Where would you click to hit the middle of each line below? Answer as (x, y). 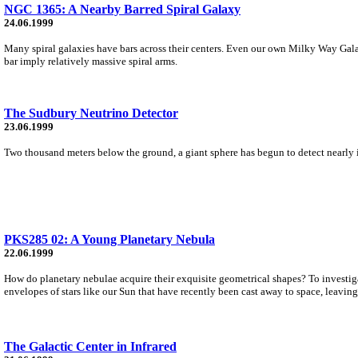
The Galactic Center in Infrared (90, 346)
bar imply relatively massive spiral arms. (91, 61)
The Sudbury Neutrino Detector (91, 113)
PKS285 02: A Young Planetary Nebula (109, 239)
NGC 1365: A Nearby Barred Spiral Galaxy (122, 9)
